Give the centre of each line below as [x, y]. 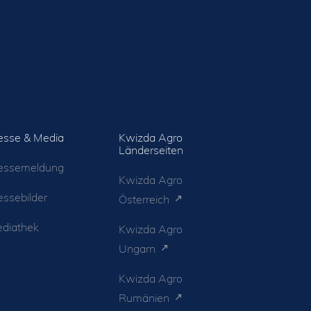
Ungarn [138, 248]
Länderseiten [151, 150]
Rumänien [145, 297]
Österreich [145, 199]
